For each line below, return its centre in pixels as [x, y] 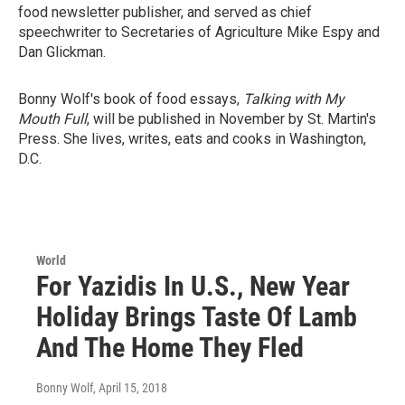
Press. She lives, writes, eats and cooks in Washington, [192, 139]
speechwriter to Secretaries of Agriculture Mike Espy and [199, 32]
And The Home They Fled [170, 348]
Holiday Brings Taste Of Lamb [197, 317]
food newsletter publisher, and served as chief [165, 12]
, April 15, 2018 [130, 388]
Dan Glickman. [62, 52]
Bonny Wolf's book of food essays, [131, 99]
